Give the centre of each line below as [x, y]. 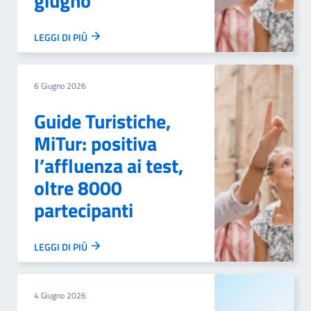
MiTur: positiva [95, 143]
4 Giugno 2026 [60, 295]
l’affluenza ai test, [109, 166]
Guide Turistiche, [102, 121]
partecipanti [84, 210]
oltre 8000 [78, 188]
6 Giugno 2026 [60, 86]
